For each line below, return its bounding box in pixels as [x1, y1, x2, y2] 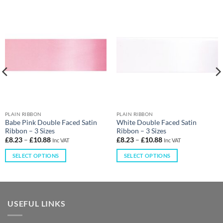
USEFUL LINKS [7, 198, 66, 208]
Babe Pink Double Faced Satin [4, 118, 97, 126]
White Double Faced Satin [116, 118, 197, 126]
